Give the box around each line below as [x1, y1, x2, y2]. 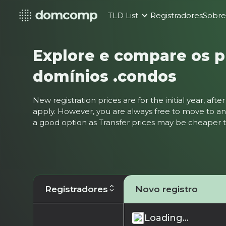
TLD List [108, 11, 139, 20]
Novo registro [135, 183, 198, 194]
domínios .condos [33, 67, 177, 85]
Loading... [144, 212, 189, 223]
